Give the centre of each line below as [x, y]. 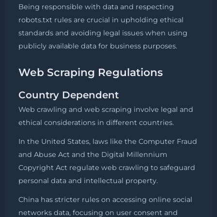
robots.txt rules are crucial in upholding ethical [101, 20]
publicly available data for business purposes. [98, 46]
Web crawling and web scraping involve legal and [106, 109]
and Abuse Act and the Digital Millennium [93, 154]
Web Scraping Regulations [91, 72]
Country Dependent [69, 95]
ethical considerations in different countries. [96, 122]
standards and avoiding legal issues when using [103, 33]
